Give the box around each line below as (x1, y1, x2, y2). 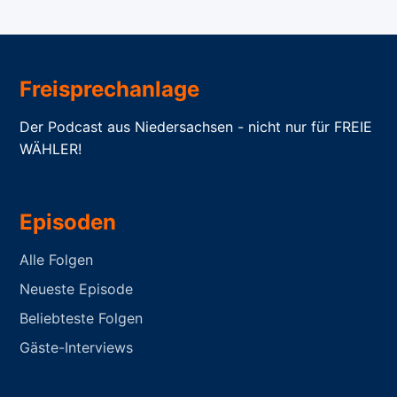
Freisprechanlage (19, 76, 200, 103)
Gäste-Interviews (19, 339, 134, 357)
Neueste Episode (19, 280, 134, 299)
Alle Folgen (19, 251, 94, 269)
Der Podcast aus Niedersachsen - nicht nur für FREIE (19, 118, 373, 136)
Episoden (19, 209, 117, 236)
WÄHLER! (19, 140, 82, 159)
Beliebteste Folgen (19, 309, 144, 328)
